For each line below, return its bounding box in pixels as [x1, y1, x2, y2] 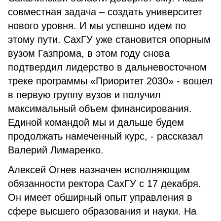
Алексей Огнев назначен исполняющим [8, 164, 190, 175]
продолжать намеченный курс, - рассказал [8, 131, 203, 142]
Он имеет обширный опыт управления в [8, 192, 192, 203]
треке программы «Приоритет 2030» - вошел [8, 75, 213, 86]
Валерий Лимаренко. [8, 145, 104, 155]
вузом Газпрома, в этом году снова [8, 48, 170, 59]
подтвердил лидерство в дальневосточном [8, 62, 207, 73]
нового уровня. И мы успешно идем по [8, 20, 186, 31]
